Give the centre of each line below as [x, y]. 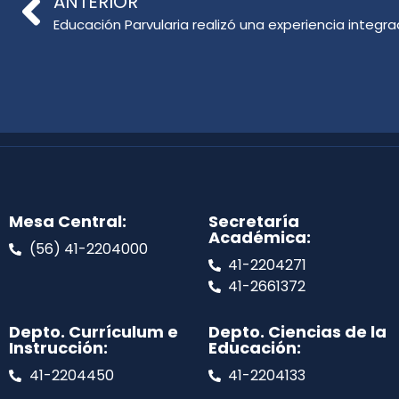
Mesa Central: [68, 222]
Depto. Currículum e [94, 332]
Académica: [259, 238]
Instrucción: [58, 348]
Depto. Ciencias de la [297, 332]
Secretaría [253, 222]
